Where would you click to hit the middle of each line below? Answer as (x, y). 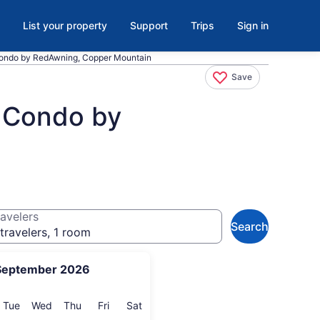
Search (249, 226)
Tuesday (39, 305)
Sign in (253, 25)
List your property (65, 25)
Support (149, 25)
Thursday (103, 305)
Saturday (163, 305)
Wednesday (79, 305)
